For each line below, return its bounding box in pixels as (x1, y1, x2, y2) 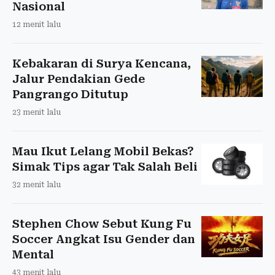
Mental (12, 247, 54, 261)
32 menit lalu (12, 180, 61, 189)
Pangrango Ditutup (12, 87, 128, 101)
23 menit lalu (12, 107, 61, 117)
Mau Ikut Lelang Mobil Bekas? (12, 144, 194, 158)
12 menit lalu (12, 20, 61, 29)
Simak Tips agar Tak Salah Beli (12, 160, 198, 173)
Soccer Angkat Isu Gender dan (12, 232, 195, 246)
